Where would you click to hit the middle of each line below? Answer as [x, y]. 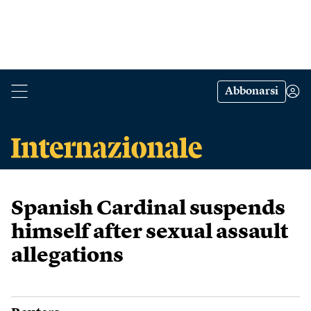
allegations [67, 256]
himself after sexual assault [150, 233]
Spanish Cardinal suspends [148, 209]
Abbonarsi [252, 92]
